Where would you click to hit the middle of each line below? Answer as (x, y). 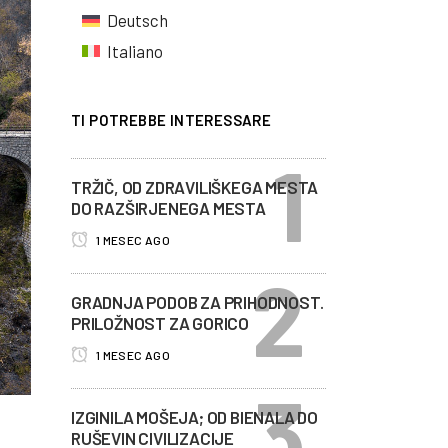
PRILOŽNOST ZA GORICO (160, 323)
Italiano (134, 50)
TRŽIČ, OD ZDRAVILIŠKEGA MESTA (195, 187)
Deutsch (137, 20)
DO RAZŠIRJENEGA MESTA (168, 208)
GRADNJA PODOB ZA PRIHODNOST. (197, 302)
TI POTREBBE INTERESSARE (171, 120)
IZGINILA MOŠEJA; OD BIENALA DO (195, 417)
